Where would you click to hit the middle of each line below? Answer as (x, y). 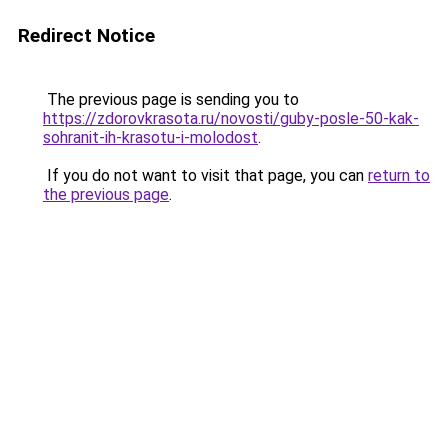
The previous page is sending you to (171, 99)
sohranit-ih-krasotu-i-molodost (150, 137)
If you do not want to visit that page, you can (205, 175)
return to (399, 175)
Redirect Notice (86, 35)
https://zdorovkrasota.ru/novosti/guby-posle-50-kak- (231, 118)
